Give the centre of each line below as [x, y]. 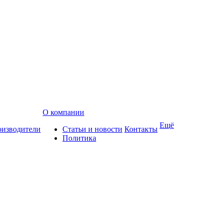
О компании [63, 112]
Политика [79, 138]
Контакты [141, 129]
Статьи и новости [92, 129]
